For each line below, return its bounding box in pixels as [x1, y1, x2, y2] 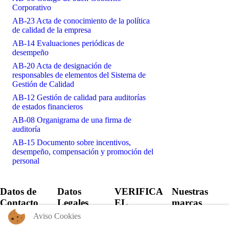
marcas [172, 197, 202, 209]
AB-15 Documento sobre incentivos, [12, 138, 131, 147]
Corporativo [12, 3, 51, 12]
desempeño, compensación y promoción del [12, 147, 153, 156]
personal [12, 156, 39, 166]
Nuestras [172, 186, 208, 197]
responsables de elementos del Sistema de [12, 71, 146, 80]
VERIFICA [114, 186, 163, 197]
